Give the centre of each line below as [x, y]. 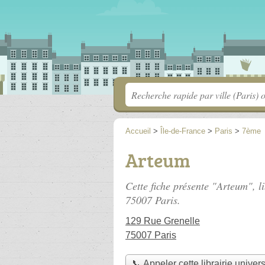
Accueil [138, 131]
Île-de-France [183, 131]
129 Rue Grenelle [163, 221]
